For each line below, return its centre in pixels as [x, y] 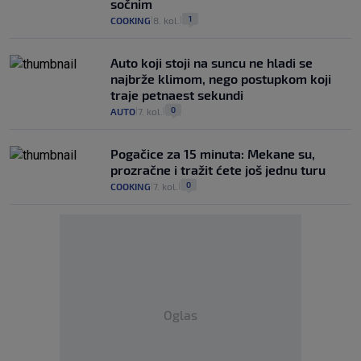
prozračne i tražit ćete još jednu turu [218, 169]
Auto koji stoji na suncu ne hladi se [212, 62]
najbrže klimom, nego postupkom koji [221, 78]
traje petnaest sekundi [177, 94]
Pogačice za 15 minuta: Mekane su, [213, 153]
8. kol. [166, 20]
